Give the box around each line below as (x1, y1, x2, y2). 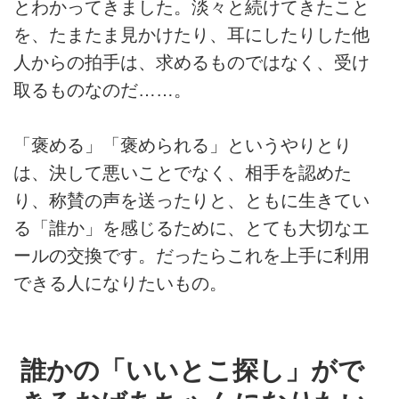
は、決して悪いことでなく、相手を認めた (13, 163, 352, 183)
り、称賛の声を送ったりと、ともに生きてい (13, 191, 370, 211)
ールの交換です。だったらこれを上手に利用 (13, 246, 370, 266)
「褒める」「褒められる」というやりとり (13, 135, 352, 156)
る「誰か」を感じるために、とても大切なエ (13, 218, 370, 239)
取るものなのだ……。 (13, 80, 191, 101)
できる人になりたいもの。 (13, 273, 227, 294)
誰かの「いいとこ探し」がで (20, 355, 364, 386)
